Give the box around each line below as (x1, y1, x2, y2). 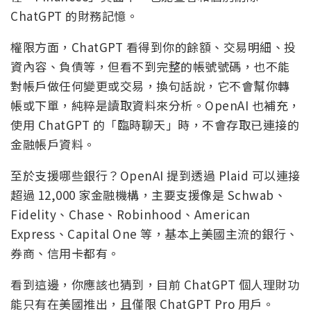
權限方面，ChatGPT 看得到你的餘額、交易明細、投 (10, 37, 296, 56)
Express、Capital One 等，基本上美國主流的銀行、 (10, 224, 299, 242)
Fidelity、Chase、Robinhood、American (10, 205, 251, 223)
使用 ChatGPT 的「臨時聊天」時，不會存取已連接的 (10, 115, 299, 133)
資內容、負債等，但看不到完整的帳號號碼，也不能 (10, 57, 290, 75)
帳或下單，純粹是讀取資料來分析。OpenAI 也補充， (10, 96, 301, 114)
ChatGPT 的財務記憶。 (10, 6, 138, 24)
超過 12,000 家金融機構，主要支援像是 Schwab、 (10, 185, 286, 203)
